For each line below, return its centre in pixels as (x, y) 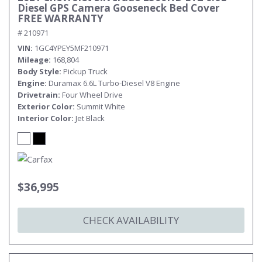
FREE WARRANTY (61, 18)
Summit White (101, 106)
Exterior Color (45, 106)
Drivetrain (38, 95)
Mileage (33, 60)
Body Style (38, 71)
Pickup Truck (85, 71)
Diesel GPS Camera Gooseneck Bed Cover (118, 8)
